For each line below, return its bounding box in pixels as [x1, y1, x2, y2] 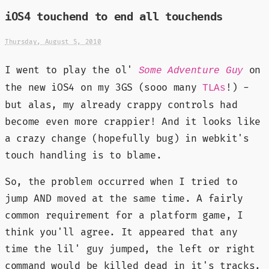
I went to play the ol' [5, 64, 139, 76]
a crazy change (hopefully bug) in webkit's [5, 132, 249, 145]
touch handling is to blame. [5, 149, 162, 162]
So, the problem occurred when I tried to [5, 175, 238, 188]
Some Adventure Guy [138, 65, 243, 76]
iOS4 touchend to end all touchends [5, 10, 223, 23]
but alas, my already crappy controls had [5, 98, 238, 111]
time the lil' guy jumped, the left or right [5, 243, 255, 255]
